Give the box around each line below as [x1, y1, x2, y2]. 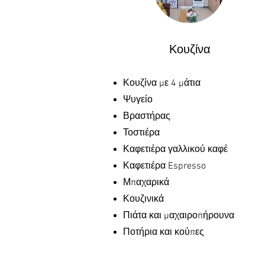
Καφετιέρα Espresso [123, 160, 208, 172]
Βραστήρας [123, 111, 170, 122]
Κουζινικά [123, 193, 164, 205]
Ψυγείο [123, 94, 153, 106]
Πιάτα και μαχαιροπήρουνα [123, 210, 234, 222]
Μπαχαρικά [123, 177, 169, 189]
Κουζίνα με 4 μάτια [123, 77, 201, 89]
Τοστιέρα [123, 127, 160, 139]
